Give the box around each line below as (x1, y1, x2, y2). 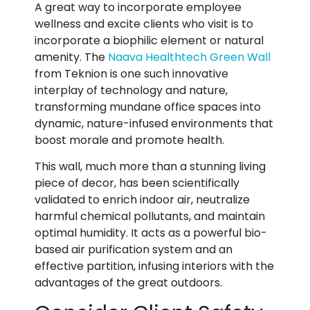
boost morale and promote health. (35, 131, 227, 148)
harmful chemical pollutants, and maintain (35, 208, 265, 225)
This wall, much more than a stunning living (35, 158, 266, 175)
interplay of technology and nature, (35, 82, 228, 98)
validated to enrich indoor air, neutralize (35, 192, 250, 208)
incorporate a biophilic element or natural (35, 32, 264, 48)
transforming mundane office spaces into (35, 98, 261, 115)
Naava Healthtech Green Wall (108, 48, 271, 65)
